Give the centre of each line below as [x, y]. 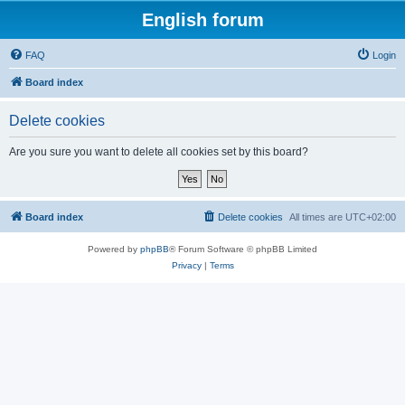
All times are [317, 217]
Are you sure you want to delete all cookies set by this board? [159, 152]
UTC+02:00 [371, 217]
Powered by [114, 249]
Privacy [186, 265]
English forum [202, 20]
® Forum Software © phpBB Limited [243, 249]
